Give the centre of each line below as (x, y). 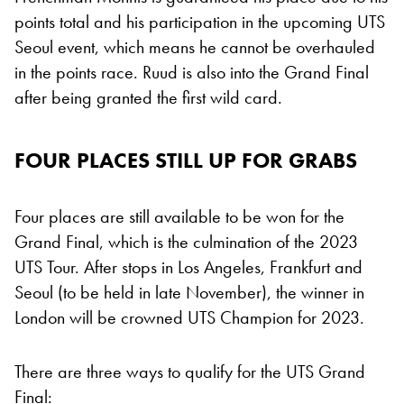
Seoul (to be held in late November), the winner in (189, 292)
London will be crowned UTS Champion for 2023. (189, 317)
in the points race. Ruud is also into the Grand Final (192, 72)
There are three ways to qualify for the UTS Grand (190, 371)
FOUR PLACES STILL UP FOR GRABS (186, 160)
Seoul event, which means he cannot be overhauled (195, 46)
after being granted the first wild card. (148, 97)
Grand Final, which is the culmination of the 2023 (186, 241)
